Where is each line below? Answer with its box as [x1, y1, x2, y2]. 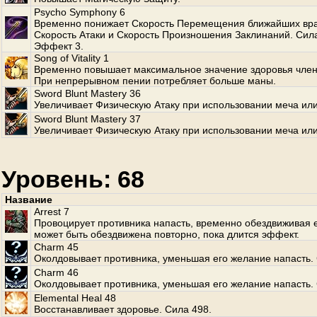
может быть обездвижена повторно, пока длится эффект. [34, 229, 299, 240]
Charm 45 [34, 241, 79, 253]
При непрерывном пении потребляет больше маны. [34, 75, 276, 86]
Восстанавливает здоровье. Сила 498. [34, 304, 212, 315]
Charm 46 [34, 267, 79, 278]
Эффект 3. [34, 40, 83, 52]
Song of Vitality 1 [34, 52, 109, 64]
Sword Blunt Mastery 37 [34, 113, 141, 125]
